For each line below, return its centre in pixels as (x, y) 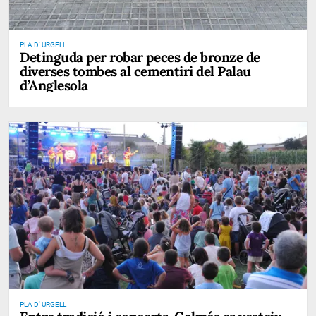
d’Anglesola (54, 85)
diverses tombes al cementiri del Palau (135, 71)
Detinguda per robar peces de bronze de (140, 57)
